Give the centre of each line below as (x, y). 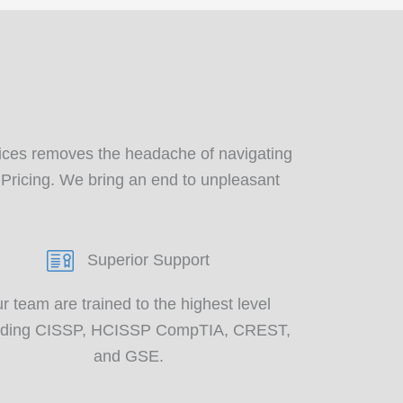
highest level (228, 304)
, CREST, (257, 331)
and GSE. (128, 357)
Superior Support (149, 260)
